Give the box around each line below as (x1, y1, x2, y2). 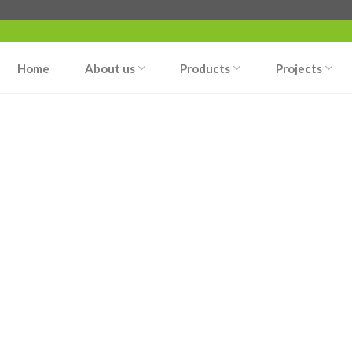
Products (180, 60, 231, 75)
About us (84, 60, 135, 75)
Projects (275, 60, 322, 75)
